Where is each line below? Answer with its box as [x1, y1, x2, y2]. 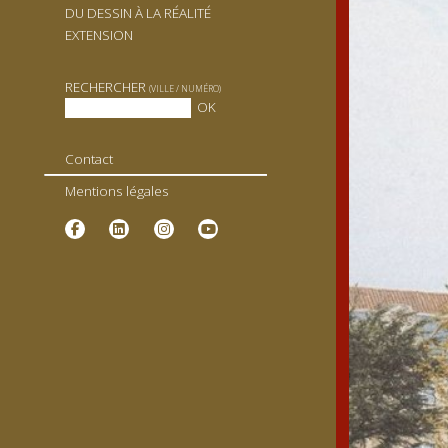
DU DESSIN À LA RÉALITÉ [64, 4, 211, 23]
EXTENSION [64, 25, 133, 44]
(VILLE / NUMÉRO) [148, 83, 221, 96]
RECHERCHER [64, 78, 149, 97]
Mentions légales [64, 181, 169, 200]
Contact [64, 150, 113, 169]
